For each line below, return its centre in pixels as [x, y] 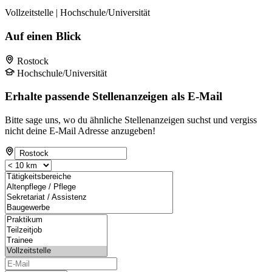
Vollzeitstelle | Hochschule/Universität [77, 13]
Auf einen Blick [43, 36]
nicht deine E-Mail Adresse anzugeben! [80, 131]
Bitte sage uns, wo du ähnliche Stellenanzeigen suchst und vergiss [131, 120]
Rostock [33, 61]
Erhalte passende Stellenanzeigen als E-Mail [114, 97]
